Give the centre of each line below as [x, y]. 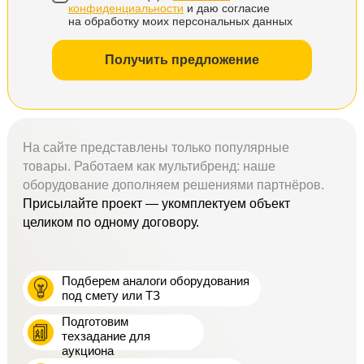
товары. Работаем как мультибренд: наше [149, 167]
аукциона [88, 351]
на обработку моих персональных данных [180, 21]
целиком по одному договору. [111, 223]
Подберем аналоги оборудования [156, 281]
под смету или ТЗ [111, 296]
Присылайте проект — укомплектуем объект [156, 204]
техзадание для [106, 336]
